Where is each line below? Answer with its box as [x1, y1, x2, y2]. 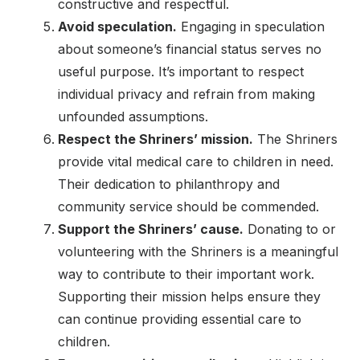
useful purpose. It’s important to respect [58, 63, 304, 80]
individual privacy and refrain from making [58, 85, 315, 102]
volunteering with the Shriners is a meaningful [58, 243, 338, 260]
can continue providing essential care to [58, 310, 301, 327]
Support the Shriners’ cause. [58, 220, 243, 237]
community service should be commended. [58, 198, 319, 215]
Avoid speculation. [58, 18, 177, 35]
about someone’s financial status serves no [58, 40, 321, 57]
